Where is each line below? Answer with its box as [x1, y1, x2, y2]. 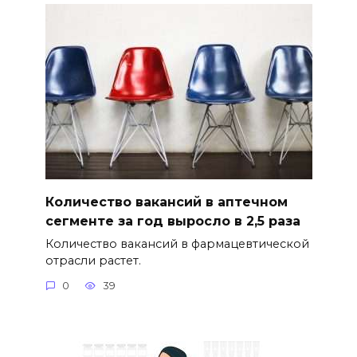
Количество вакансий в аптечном [45, 194, 288, 210]
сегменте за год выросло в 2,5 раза [45, 213, 300, 229]
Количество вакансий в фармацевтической [45, 236, 309, 251]
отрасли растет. [45, 253, 141, 268]
